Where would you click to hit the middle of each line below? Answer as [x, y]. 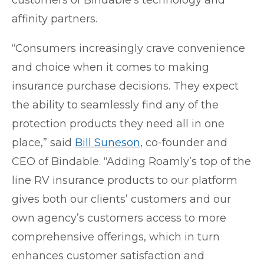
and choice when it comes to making [110, 67]
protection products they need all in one [118, 123]
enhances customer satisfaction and [108, 255]
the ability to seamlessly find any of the [115, 105]
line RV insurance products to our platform [125, 180]
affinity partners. [55, 19]
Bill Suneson [108, 142]
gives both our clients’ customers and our [121, 199]
